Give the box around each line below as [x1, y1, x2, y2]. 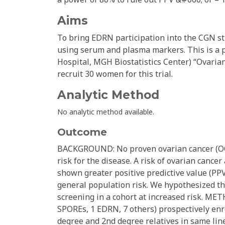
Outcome [57, 126, 107, 139]
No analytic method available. [57, 107, 154, 117]
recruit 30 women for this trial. [57, 68, 173, 80]
